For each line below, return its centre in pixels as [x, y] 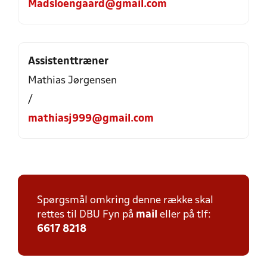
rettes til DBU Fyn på [86, 215]
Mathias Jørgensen [72, 81]
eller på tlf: [184, 215]
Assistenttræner [68, 62]
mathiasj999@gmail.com [91, 119]
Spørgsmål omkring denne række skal [125, 201]
